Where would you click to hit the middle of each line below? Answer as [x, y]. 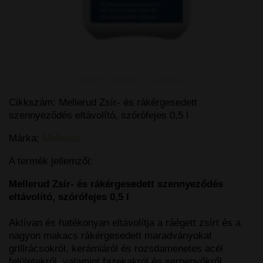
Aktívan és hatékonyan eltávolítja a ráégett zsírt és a [125, 223]
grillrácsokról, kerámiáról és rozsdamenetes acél [116, 249]
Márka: [26, 139]
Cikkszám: [34, 103]
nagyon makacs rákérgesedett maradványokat [110, 236]
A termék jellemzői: [51, 161]
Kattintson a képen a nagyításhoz [131, 80]
